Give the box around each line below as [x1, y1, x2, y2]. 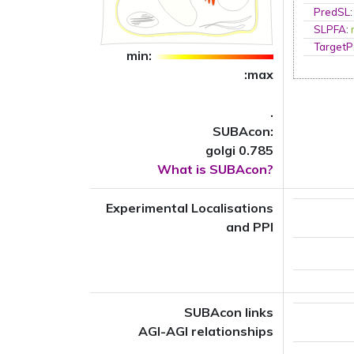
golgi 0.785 [205, 142, 273, 158]
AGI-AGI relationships [138, 323, 273, 339]
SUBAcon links [184, 304, 273, 320]
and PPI [226, 219, 273, 235]
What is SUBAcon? [157, 161, 273, 177]
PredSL [314, 6, 351, 18]
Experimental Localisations [106, 200, 273, 216]
